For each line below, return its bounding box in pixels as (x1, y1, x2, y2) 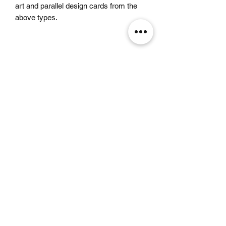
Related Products (32, 82, 130, 97)
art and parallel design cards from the (15, 1, 137, 10)
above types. (15, 13, 58, 22)
